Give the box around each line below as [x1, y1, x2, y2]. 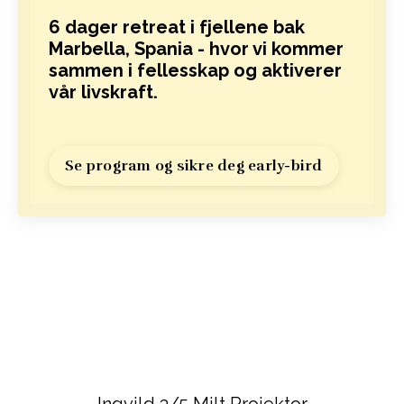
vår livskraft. [49, 81, 162, 103]
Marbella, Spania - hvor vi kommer [49, 38, 344, 60]
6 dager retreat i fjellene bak [49, 16, 305, 38]
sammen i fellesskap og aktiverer [49, 60, 342, 81]
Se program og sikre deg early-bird [65, 157, 323, 175]
